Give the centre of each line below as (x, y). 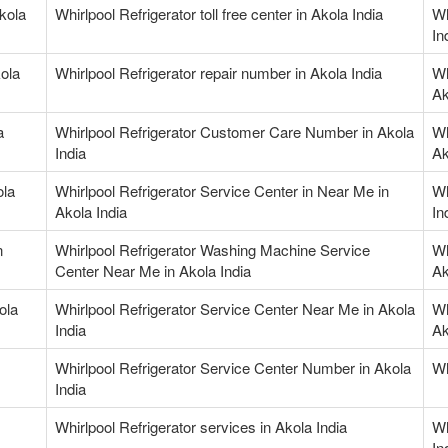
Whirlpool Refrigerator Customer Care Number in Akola (234, 132)
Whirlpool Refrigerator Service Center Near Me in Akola (235, 309)
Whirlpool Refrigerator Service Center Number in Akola (233, 368)
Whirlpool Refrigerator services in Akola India (201, 427)
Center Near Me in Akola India (153, 271)
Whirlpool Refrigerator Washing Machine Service (212, 250)
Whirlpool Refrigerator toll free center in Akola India (219, 14)
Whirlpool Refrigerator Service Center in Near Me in (222, 191)
